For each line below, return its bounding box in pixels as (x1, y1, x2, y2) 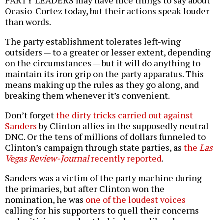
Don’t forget (5, 109, 56, 121)
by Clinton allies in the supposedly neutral (37, 119, 209, 132)
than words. (5, 15, 51, 27)
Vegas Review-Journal (5, 152, 89, 164)
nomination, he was (5, 193, 85, 205)
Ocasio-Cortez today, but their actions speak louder (5, 4, 209, 17)
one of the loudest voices (85, 193, 186, 205)
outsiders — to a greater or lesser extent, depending (5, 46, 211, 58)
